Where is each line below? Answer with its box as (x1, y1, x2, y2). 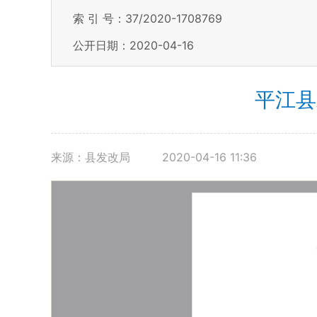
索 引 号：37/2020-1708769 (73, 11, 222, 25)
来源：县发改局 (51, 150, 134, 164)
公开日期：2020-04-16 (73, 38, 194, 52)
